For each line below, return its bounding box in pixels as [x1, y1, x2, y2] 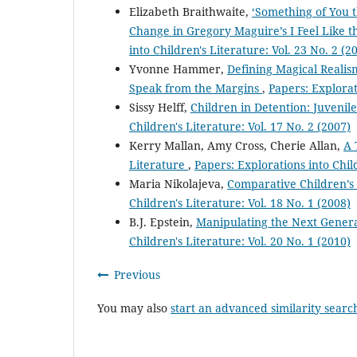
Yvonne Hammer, [129, 61, 227, 77]
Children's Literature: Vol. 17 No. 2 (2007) [129, 119, 351, 135]
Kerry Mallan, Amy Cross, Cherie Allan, [129, 138, 343, 154]
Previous [114, 267, 160, 283]
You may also [97, 300, 171, 316]
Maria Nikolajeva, [129, 176, 227, 192]
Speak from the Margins [129, 80, 262, 96]
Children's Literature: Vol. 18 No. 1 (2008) [129, 195, 351, 211]
